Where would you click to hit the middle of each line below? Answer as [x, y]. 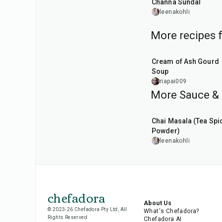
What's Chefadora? [171, 211]
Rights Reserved [68, 217]
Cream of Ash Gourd [185, 61]
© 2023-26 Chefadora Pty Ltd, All [87, 209]
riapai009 [173, 81]
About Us [158, 203]
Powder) [166, 131]
